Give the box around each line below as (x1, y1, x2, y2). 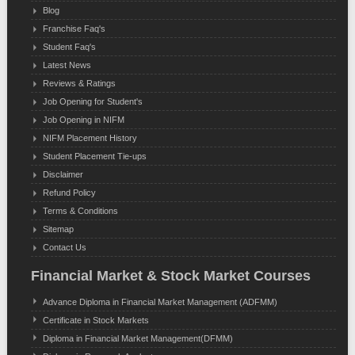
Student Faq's (42, 41, 96, 52)
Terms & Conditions (42, 205, 118, 216)
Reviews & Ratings (42, 78, 116, 88)
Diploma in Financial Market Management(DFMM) (42, 333, 233, 343)
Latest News (42, 59, 91, 70)
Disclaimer (42, 169, 83, 179)
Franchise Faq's (42, 23, 105, 33)
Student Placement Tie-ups (42, 151, 147, 161)
